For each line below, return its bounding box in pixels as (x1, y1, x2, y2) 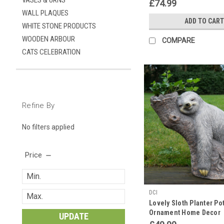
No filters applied (22, 122, 74, 131)
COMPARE (162, 36, 195, 44)
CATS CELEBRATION (22, 47, 80, 56)
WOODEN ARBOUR (22, 34, 75, 43)
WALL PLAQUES (22, 8, 68, 17)
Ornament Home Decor (149, 208, 220, 216)
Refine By (22, 101, 55, 110)
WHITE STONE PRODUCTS (22, 21, 96, 30)
